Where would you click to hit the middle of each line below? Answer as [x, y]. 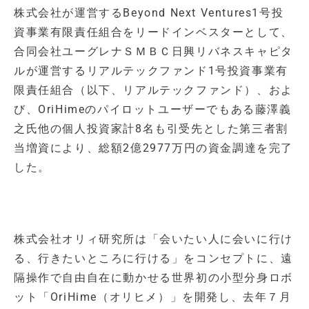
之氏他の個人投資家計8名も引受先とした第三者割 [151, 129]
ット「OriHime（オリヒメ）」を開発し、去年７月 [153, 297]
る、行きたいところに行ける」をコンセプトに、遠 [153, 259]
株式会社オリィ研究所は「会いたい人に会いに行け [153, 239]
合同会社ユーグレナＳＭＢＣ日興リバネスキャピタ [153, 52]
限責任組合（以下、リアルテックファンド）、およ [153, 90]
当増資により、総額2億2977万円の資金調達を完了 [154, 148]
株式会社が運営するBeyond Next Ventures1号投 [149, 13]
